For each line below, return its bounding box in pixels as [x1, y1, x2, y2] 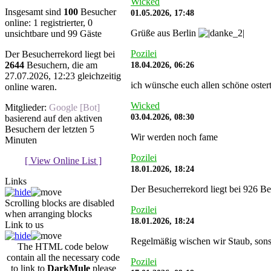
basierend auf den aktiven [5, 113, 102, 124]
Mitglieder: [5, 102, 49, 113]
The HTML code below [18, 241, 109, 252]
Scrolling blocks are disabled [5, 198, 114, 209]
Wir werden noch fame [131, 131, 218, 142]
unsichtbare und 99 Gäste [5, 28, 102, 39]
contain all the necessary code [7, 252, 120, 263]
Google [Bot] [49, 102, 100, 113]
